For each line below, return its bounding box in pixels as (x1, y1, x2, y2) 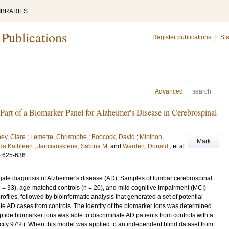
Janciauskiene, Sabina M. (37, 143, 109, 150)
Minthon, (140, 133, 164, 141)
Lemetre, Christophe (30, 133, 87, 141)
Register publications (152, 34, 211, 41)
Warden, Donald (123, 143, 168, 150)
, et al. (170, 143, 186, 150)
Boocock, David (91, 133, 135, 141)
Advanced (155, 88, 183, 95)
